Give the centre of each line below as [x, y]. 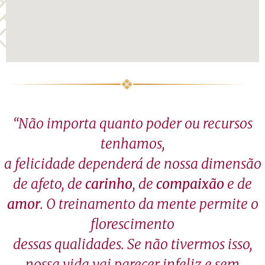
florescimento [132, 224]
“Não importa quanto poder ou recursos [132, 124]
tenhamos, [132, 144]
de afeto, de [49, 184]
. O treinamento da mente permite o [149, 204]
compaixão [190, 184]
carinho [109, 184]
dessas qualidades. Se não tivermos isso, [132, 244]
